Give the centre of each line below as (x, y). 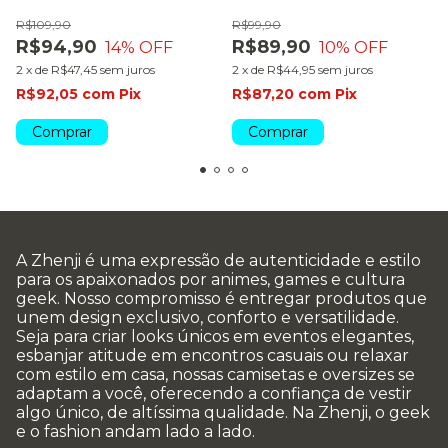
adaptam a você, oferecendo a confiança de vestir (214, 394)
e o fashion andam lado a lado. (135, 432)
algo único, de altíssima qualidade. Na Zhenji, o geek (223, 413)
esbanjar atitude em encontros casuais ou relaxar (212, 356)
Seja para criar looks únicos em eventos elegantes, (215, 337)
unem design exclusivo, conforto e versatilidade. (207, 318)
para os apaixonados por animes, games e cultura (210, 280)
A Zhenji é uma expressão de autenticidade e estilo (218, 261)
